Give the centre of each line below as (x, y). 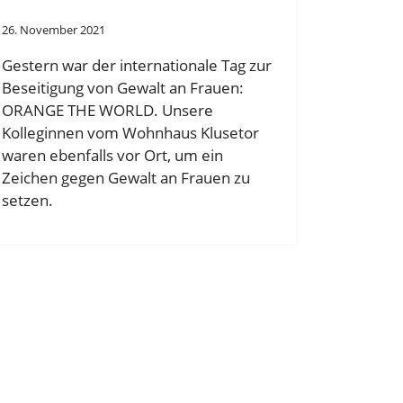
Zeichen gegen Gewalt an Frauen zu (126, 177)
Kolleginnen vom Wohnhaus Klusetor (130, 132)
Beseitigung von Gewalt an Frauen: (123, 87)
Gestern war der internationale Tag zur (137, 65)
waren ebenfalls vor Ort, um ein (112, 155)
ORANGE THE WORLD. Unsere (107, 110)
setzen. (27, 200)
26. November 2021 (54, 30)
